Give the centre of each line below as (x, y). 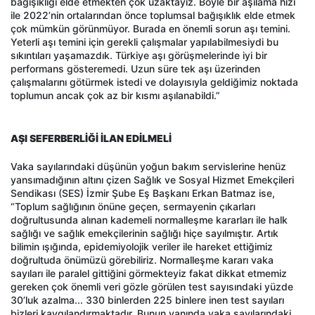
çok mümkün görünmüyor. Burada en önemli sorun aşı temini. (150, 28)
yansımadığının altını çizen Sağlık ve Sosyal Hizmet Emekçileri (152, 179)
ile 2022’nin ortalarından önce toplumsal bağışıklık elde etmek (153, 15)
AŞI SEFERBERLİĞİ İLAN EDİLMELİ (91, 138)
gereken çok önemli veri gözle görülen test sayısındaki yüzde (152, 286)
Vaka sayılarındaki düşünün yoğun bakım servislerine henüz (148, 166)
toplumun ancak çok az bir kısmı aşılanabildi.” (115, 95)
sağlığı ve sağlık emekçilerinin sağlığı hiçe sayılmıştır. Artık (144, 233)
